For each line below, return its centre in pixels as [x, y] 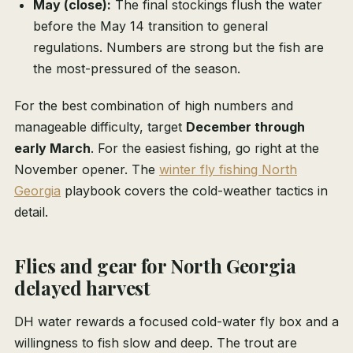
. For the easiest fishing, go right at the [205, 149]
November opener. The [87, 170]
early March [52, 149]
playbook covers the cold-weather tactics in [194, 191]
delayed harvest [82, 288]
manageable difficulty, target [100, 127]
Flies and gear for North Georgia [155, 266]
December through [245, 127]
